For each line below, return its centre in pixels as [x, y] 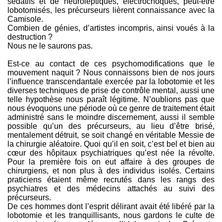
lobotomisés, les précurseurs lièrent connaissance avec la [111, 10]
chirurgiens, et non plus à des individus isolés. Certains [111, 171]
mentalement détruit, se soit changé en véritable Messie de [111, 135]
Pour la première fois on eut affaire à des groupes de [111, 162]
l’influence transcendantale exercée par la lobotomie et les [111, 82]
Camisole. [25, 19]
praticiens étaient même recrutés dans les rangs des [111, 180]
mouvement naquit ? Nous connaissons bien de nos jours [111, 73]
